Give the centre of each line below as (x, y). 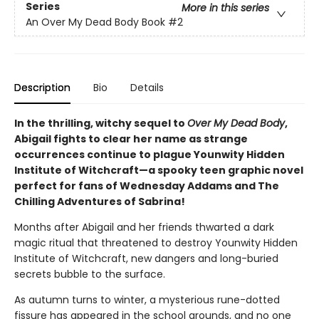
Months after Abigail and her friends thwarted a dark (144, 227)
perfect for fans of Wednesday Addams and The (147, 186)
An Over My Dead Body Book (95, 22)
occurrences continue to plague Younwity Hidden (150, 155)
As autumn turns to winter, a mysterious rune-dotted (147, 300)
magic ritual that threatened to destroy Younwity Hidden (156, 243)
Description (42, 88)
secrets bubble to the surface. (90, 274)
